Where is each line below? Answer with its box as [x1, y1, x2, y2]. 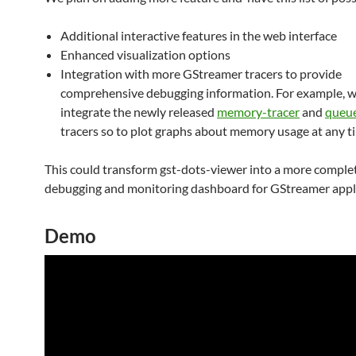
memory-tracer [217, 104, 300, 119]
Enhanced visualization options [60, 47, 230, 62]
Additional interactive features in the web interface [60, 28, 337, 43]
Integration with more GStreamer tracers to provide [60, 66, 342, 81]
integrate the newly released [60, 104, 217, 119]
